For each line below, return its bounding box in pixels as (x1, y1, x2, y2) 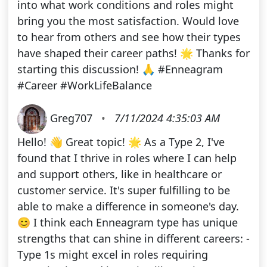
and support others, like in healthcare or (17, 167, 222, 182)
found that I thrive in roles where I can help (17, 151, 237, 166)
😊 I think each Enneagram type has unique (17, 215, 238, 230)
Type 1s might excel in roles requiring (17, 247, 208, 262)
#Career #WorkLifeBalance (17, 78, 152, 93)
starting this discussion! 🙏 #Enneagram (17, 62, 223, 77)
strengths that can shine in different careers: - (17, 231, 250, 246)
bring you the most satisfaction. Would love (17, 14, 239, 29)
